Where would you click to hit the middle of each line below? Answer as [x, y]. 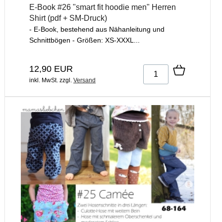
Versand [84, 81]
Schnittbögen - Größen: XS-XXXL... [84, 40]
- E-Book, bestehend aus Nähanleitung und [97, 29]
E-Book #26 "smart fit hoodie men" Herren [103, 7]
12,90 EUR [51, 69]
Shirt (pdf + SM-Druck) [68, 18]
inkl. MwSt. [44, 81]
